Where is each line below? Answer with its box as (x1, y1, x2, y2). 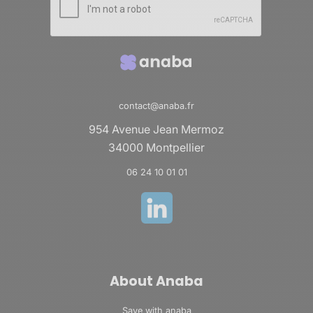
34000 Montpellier (108, 140, 205, 154)
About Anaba (110, 271, 203, 291)
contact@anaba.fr (119, 100, 194, 111)
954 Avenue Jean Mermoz (89, 122, 224, 136)
